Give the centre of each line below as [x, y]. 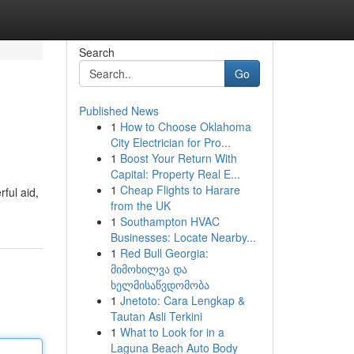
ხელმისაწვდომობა [160, 284]
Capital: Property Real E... [175, 174]
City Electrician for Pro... [170, 142]
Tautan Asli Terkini [156, 316]
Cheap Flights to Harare [180, 190]
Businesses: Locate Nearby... [183, 237]
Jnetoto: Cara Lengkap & [182, 300]
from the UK [140, 205]
